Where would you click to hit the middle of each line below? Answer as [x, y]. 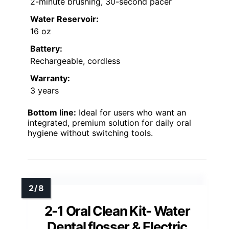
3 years [44, 90]
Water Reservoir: [64, 19]
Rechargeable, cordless [75, 61]
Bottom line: [52, 112]
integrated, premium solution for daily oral [109, 122]
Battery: [46, 48]
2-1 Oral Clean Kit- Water [117, 211]
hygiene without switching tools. [90, 133]
